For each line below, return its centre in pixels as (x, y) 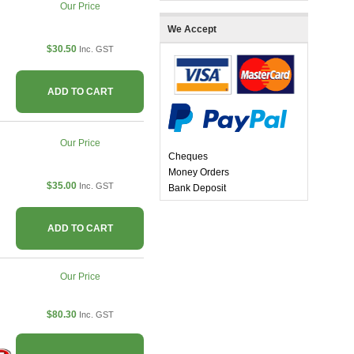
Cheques (188, 157)
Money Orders (199, 173)
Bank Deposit (197, 188)
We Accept (192, 30)
